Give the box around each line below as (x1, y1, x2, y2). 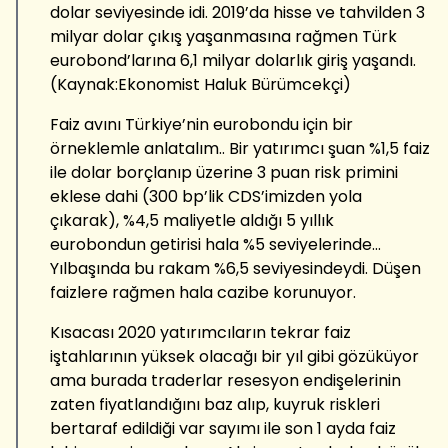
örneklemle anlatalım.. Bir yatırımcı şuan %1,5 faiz (50, 136, 430, 160)
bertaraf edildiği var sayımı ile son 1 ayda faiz (50, 416, 396, 440)
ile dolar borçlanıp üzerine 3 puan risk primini (50, 160, 398, 184)
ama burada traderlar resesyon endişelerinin (50, 368, 401, 392)
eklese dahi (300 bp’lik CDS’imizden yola (50, 184, 362, 208)
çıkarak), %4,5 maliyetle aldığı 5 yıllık (50, 208, 334, 232)
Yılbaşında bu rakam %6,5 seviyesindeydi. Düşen (50, 256, 421, 280)
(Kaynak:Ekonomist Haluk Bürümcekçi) (50, 72, 351, 96)
